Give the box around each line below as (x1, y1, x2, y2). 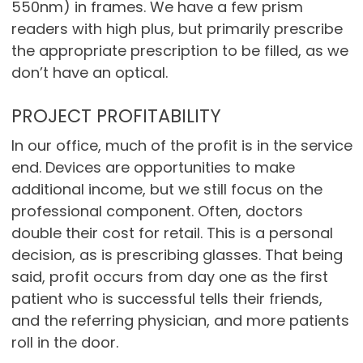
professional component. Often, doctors (11, 201, 303, 222)
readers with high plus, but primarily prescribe (11, 19, 343, 40)
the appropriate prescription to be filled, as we (11, 41, 348, 62)
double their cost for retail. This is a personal (11, 223, 333, 244)
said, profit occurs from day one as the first (11, 267, 328, 288)
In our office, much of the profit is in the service (11, 135, 352, 156)
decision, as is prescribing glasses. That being (11, 245, 343, 266)
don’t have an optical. (11, 62, 168, 83)
